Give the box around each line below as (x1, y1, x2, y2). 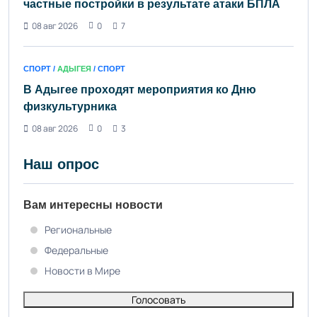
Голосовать (132, 292, 185, 306)
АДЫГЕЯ (57, 64, 91, 73)
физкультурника (23, 100, 117, 113)
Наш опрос (23, 156, 99, 172)
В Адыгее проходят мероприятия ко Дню (23, 83, 256, 96)
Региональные (45, 222, 112, 236)
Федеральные (45, 243, 108, 257)
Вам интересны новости (23, 198, 163, 211)
